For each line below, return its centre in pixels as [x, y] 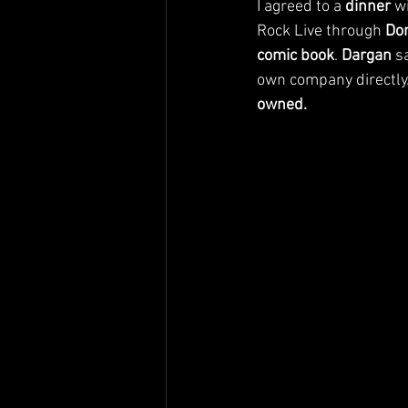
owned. [282, 106]
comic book [296, 56]
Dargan [367, 56]
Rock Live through [321, 32]
